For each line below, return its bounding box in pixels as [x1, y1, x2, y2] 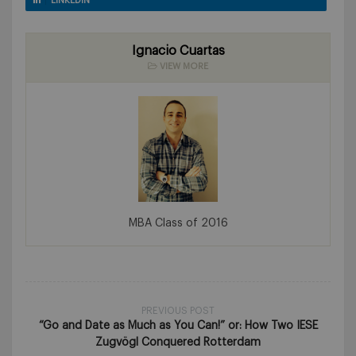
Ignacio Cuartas [131, 44, 225, 58]
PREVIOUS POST [141, 306, 215, 316]
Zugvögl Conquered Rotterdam [95, 337, 261, 349]
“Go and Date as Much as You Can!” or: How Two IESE [38, 320, 318, 332]
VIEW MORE [157, 62, 208, 72]
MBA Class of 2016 [128, 218, 228, 230]
